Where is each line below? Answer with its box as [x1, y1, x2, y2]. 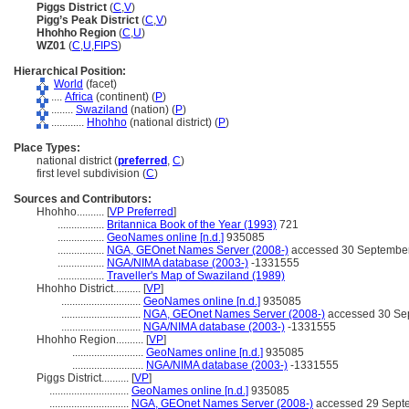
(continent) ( [93, 90, 155, 103]
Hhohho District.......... [37, 282, 143, 295]
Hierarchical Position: [14, 65, 126, 78]
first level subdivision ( [37, 167, 146, 180]
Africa [65, 90, 93, 103]
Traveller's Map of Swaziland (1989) [107, 269, 285, 282]
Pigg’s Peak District [37, 14, 139, 26]
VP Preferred [110, 205, 173, 218]
